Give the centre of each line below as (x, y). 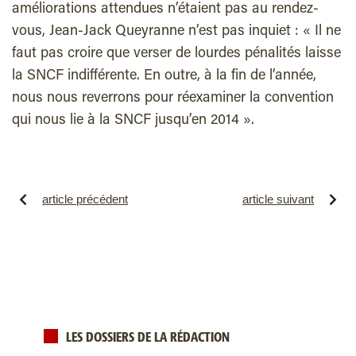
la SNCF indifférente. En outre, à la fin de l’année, (164, 76)
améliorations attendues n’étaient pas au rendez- (165, 10)
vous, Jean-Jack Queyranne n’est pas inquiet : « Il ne (176, 32)
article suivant (278, 199)
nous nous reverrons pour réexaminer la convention (173, 99)
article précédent (85, 199)
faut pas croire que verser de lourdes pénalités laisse (176, 54)
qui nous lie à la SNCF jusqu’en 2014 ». (133, 121)
